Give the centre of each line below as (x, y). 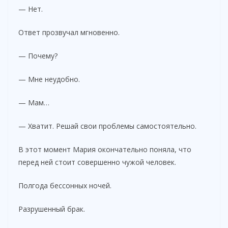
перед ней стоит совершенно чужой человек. (97, 162)
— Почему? (38, 55)
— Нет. (31, 9)
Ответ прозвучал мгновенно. (69, 32)
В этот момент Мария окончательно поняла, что (105, 149)
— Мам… (34, 102)
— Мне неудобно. (49, 79)
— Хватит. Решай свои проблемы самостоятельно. (107, 126)
